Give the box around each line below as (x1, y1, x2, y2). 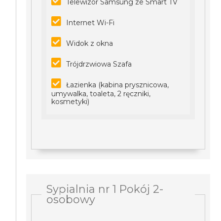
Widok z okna (66, 39, 113, 48)
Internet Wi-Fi (66, 18, 115, 27)
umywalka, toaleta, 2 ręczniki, (51, 89, 151, 98)
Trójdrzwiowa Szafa (66, 60, 132, 69)
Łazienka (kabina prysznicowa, (66, 80, 169, 89)
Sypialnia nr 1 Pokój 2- (46, 183, 164, 195)
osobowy (46, 193, 96, 206)
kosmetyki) (51, 97, 90, 106)
